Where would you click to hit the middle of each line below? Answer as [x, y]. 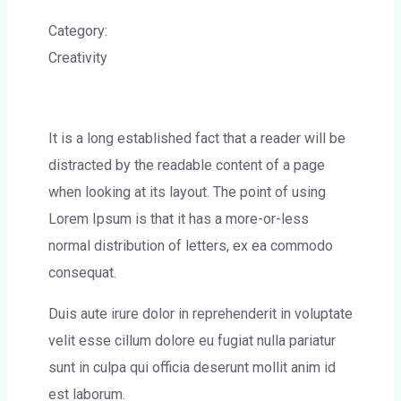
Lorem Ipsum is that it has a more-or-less [179, 219]
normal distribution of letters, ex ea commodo [191, 246]
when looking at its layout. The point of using [187, 192]
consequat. [82, 273]
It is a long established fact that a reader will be [197, 138]
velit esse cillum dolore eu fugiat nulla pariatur [192, 341]
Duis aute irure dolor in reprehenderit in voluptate [200, 314]
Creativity [78, 58]
